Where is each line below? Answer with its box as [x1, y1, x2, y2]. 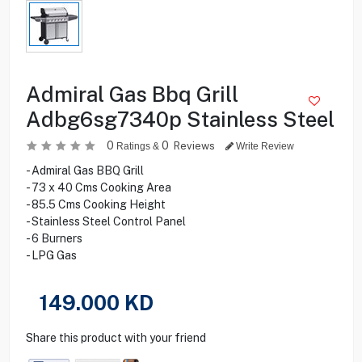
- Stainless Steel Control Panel [25, 214, 186, 228]
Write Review [233, 140, 294, 152]
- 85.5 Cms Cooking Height [25, 197, 166, 211]
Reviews [173, 139, 217, 152]
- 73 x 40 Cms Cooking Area [25, 180, 171, 194]
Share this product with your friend [25, 330, 206, 344]
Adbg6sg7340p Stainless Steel [25, 106, 335, 132]
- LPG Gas [25, 248, 77, 262]
